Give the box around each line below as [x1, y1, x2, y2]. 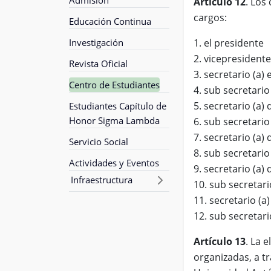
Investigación [69, 36, 123, 48]
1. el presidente [194, 36, 264, 50]
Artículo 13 [194, 234, 246, 248]
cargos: [194, 10, 227, 24]
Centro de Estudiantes [69, 78, 160, 91]
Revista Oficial [69, 57, 128, 70]
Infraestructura [71, 173, 132, 186]
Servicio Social [69, 135, 128, 148]
